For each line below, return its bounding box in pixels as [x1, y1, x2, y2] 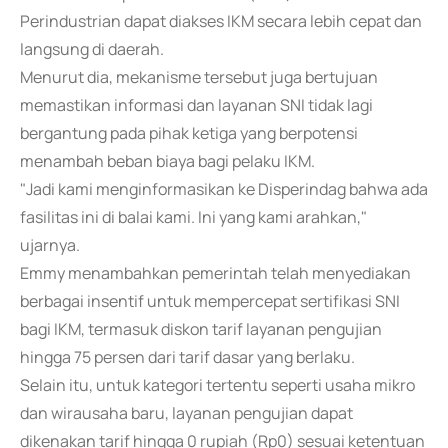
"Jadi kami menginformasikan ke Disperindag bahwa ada [20, 178, 428, 200]
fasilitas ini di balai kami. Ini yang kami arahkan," [20, 206, 367, 228]
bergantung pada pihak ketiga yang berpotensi [20, 122, 358, 144]
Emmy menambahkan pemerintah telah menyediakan [20, 262, 411, 284]
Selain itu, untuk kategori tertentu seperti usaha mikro [20, 374, 415, 396]
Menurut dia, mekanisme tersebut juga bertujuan [20, 66, 378, 88]
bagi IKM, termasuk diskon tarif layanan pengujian [20, 318, 382, 340]
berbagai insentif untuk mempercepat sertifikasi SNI [20, 290, 400, 312]
